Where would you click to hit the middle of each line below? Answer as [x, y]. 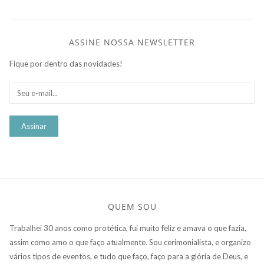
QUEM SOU [132, 207]
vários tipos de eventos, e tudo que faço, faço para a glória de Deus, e [128, 257]
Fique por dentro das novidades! [66, 64]
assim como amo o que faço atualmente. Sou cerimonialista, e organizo [130, 242]
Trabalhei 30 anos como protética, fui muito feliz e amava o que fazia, [128, 228]
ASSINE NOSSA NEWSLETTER [132, 42]
